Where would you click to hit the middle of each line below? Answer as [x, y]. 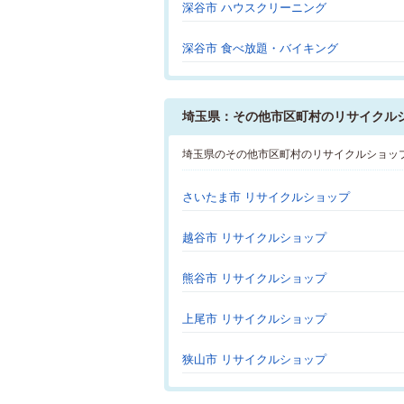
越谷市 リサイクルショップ [254, 238]
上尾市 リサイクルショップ [254, 319]
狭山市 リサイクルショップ [254, 359]
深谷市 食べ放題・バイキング [260, 48]
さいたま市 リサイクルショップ [266, 197]
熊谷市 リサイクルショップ [254, 278]
